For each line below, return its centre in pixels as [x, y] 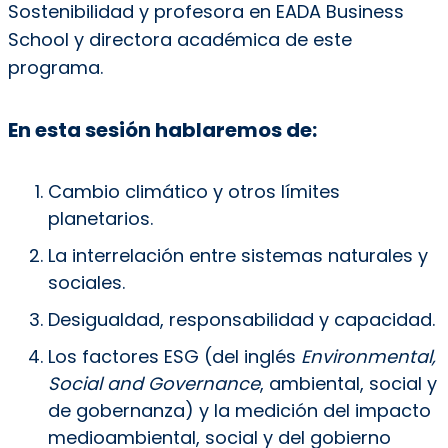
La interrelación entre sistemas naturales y [237, 255]
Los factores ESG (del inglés [174, 356]
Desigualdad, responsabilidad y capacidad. [241, 319]
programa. [57, 67]
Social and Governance [153, 383]
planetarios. [100, 218]
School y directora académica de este [179, 39]
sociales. [86, 282]
